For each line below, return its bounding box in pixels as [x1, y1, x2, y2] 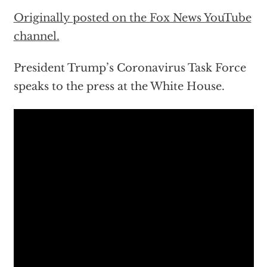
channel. [13, 30, 60, 44]
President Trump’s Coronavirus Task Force [13, 61, 246, 75]
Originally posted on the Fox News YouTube [13, 11, 252, 25]
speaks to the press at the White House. [13, 80, 225, 94]
